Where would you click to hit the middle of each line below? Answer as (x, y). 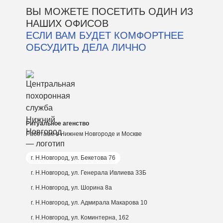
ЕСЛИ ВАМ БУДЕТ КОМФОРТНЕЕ (105, 35)
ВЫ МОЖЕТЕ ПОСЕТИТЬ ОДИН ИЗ (109, 11)
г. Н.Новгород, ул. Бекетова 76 (73, 158)
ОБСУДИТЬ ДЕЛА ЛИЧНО (86, 47)
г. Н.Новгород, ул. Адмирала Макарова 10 (89, 203)
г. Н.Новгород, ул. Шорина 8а (71, 188)
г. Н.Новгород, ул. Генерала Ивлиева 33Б (88, 173)
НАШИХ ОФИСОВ (67, 23)
